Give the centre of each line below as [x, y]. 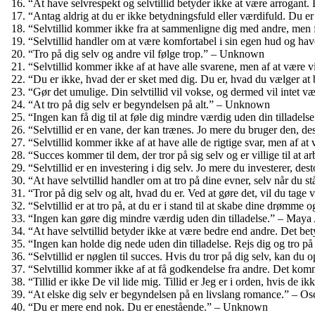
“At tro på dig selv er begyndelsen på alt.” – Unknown [149, 104]
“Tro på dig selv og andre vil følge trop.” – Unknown [146, 53]
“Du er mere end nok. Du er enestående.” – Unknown [148, 307]
